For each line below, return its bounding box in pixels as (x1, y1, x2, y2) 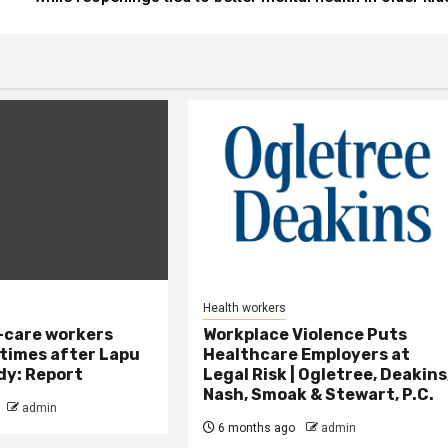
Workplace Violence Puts (203, 324, 408, 344)
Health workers (203, 300, 287, 315)
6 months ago (215, 420, 296, 435)
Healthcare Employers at (203, 344, 411, 364)
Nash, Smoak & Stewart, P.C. (203, 384, 435, 404)
